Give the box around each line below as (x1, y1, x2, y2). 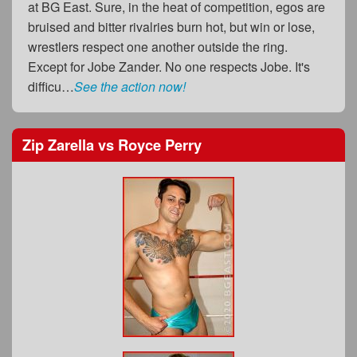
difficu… (28, 77, 74, 96)
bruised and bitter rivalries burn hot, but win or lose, (28, 18, 315, 37)
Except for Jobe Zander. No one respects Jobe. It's (28, 57, 310, 76)
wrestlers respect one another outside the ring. (28, 37, 288, 57)
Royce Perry (114, 133, 202, 155)
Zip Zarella (22, 133, 98, 155)
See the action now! (74, 77, 186, 96)
